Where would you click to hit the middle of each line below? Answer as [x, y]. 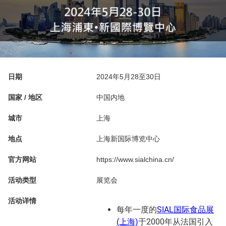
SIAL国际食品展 [185, 210]
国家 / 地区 [25, 98]
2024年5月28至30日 [129, 77]
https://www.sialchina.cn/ [135, 160]
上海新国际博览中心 [128, 139]
